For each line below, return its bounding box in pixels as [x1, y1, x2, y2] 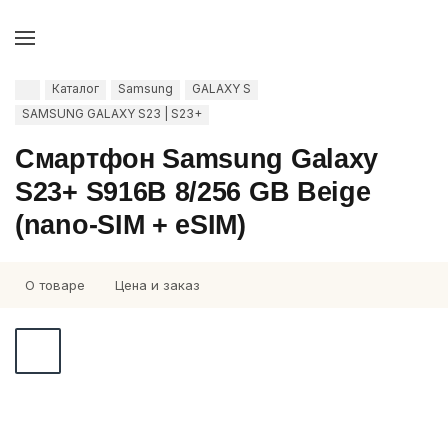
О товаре [25, 277, 85, 293]
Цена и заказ [115, 277, 200, 293]
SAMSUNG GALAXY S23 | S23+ [22, 106, 202, 121]
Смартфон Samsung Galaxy [15, 144, 379, 174]
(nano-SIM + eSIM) [15, 210, 246, 240]
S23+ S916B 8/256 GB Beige [15, 177, 371, 207]
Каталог [52, 81, 99, 96]
